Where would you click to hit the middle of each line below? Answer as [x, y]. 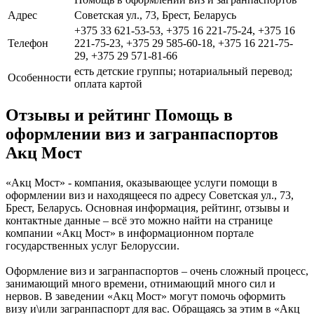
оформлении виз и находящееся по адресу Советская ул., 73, [150, 196]
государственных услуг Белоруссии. [93, 246]
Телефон [28, 43]
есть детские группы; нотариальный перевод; [183, 71]
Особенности [40, 77]
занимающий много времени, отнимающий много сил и [141, 284]
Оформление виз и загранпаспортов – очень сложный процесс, [157, 271]
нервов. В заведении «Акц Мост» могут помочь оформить [145, 296]
